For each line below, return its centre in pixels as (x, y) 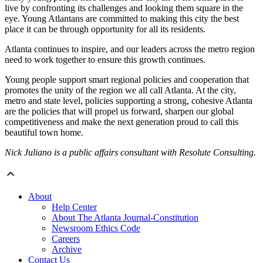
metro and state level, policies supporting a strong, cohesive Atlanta (129, 101)
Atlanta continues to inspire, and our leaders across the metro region (130, 49)
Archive (67, 249)
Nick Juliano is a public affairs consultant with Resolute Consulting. (130, 153)
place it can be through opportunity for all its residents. (105, 29)
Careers (66, 239)
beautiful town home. (44, 133)
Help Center (74, 207)
